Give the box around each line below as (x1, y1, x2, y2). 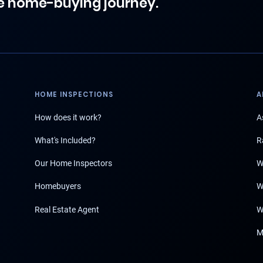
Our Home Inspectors (35, 159, 112, 168)
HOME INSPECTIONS (35, 90, 114, 100)
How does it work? (35, 112, 102, 122)
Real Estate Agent (35, 204, 99, 214)
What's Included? (35, 136, 96, 146)
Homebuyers (35, 181, 81, 191)
